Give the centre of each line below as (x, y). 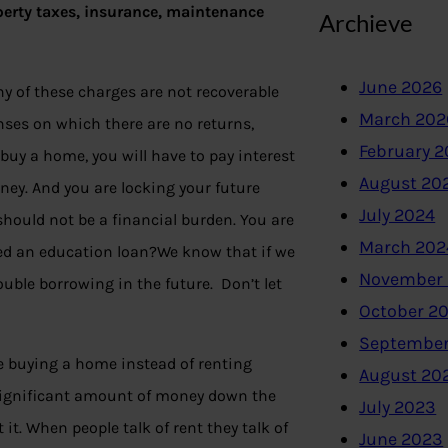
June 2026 (401, 87)
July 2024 (397, 215)
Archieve (366, 22)
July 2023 (398, 407)
